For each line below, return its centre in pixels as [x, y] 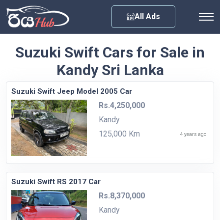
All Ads [147, 16]
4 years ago [193, 134]
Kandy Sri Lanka [110, 70]
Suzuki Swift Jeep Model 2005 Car [72, 91]
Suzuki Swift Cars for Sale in [110, 52]
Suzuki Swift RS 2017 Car [56, 181]
